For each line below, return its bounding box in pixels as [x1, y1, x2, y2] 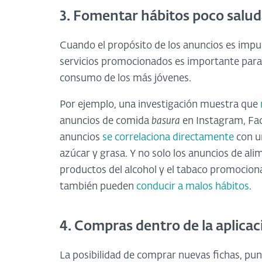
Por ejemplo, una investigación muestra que [60, 99, 260, 110]
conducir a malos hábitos [136, 181, 249, 192]
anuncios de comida [60, 116, 151, 126]
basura [151, 116, 180, 126]
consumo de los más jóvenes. [60, 73, 191, 84]
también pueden [60, 181, 136, 192]
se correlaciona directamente [102, 132, 234, 143]
